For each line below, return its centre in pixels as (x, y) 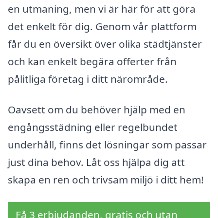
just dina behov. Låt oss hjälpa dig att (96, 162)
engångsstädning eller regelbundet (93, 127)
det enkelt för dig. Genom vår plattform (102, 26)
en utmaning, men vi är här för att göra (102, 9)
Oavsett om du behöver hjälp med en (97, 110)
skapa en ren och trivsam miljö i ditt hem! (106, 180)
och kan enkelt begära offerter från (92, 61)
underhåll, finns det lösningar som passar (107, 145)
